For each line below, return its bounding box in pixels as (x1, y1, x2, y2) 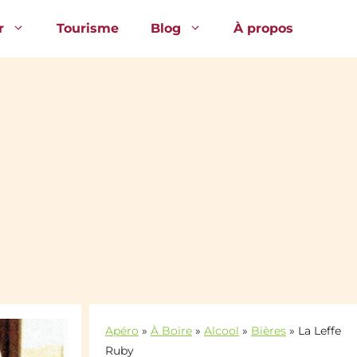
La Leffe (298, 324, 341, 339)
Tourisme (57, 21, 119, 37)
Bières (251, 324, 286, 339)
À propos (233, 21, 293, 37)
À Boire (151, 324, 192, 339)
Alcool (204, 324, 239, 339)
